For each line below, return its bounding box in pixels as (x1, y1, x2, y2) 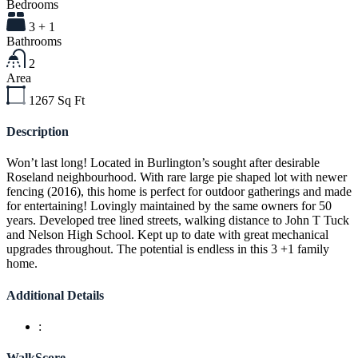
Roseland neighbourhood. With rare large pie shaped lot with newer (6, 170, 347, 185)
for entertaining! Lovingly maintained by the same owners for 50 (6, 199, 332, 213)
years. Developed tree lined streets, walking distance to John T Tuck (6, 213, 349, 228)
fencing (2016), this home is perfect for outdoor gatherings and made (6, 185, 352, 199)
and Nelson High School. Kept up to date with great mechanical (6, 228, 328, 242)
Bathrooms (6, 34, 62, 48)
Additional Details (6, 288, 104, 302)
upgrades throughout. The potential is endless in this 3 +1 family (6, 242, 329, 257)
